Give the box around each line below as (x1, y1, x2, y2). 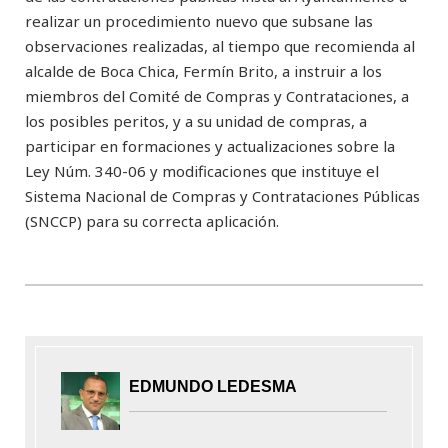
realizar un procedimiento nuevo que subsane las (25, 10, 373, 31)
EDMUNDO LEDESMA (129, 377, 298, 395)
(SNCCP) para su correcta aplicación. (25, 210, 279, 231)
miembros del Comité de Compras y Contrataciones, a (25, 85, 409, 106)
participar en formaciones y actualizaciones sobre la (25, 135, 395, 156)
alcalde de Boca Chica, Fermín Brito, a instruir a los (25, 60, 382, 81)
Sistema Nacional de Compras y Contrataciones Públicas (25, 185, 420, 206)
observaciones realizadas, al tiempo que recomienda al (25, 35, 415, 56)
